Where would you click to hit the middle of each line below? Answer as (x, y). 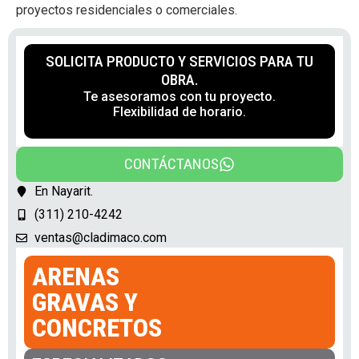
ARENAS (76, 276)
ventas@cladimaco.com (100, 237)
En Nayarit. (63, 191)
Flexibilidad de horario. (179, 112)
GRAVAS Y (85, 302)
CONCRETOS (97, 327)
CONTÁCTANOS (172, 164)
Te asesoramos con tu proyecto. (179, 97)
